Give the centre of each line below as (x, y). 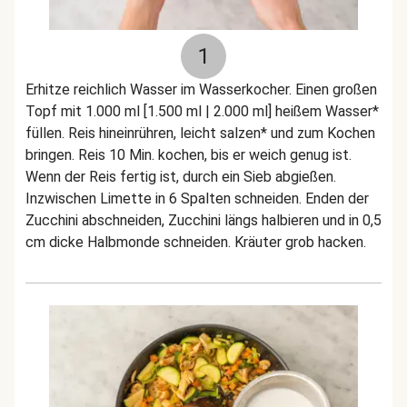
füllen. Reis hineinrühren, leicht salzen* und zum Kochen (200, 133)
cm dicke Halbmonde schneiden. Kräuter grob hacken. (196, 242)
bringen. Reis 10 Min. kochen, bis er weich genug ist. (189, 155)
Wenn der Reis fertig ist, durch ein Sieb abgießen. (181, 177)
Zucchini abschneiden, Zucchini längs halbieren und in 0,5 (203, 220)
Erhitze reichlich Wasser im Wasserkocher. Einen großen (201, 89)
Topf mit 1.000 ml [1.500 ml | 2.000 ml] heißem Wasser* (202, 111)
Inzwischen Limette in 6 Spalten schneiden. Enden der (197, 199)
